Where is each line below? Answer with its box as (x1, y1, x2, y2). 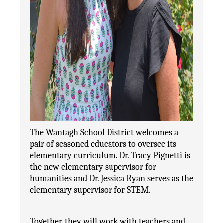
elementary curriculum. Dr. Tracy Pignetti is (30, 150, 190, 161)
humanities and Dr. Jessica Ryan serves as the (30, 173, 193, 184)
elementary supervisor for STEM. (30, 185, 151, 195)
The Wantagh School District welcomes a (30, 127, 178, 138)
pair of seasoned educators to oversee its (30, 139, 176, 149)
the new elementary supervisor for (30, 162, 156, 172)
